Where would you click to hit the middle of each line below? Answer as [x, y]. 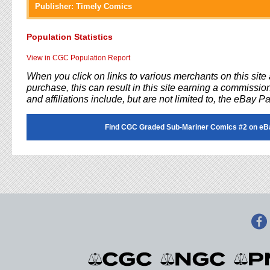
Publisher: [54, 6]
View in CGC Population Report [78, 58]
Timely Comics [104, 6]
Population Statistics [70, 37]
